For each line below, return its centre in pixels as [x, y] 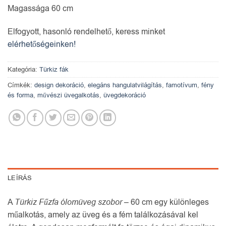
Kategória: [23, 70]
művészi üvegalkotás [68, 95]
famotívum [182, 85]
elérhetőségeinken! [42, 45]
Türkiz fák [54, 70]
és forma [20, 95]
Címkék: [21, 85]
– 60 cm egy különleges [165, 202]
